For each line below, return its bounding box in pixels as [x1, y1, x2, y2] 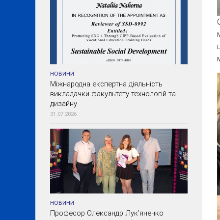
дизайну [50, 99, 77, 109]
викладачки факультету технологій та [50, 89, 176, 99]
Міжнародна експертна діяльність [50, 80, 163, 89]
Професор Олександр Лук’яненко [50, 209, 164, 218]
